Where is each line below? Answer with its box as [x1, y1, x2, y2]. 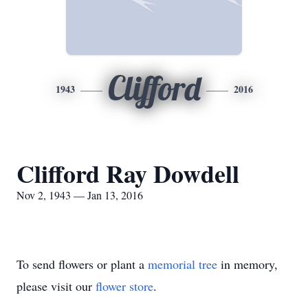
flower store [96, 278, 153, 294]
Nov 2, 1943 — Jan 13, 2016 [16, 188, 143, 202]
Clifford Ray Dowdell [16, 155, 239, 191]
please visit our [16, 278, 96, 294]
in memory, [217, 256, 278, 272]
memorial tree [148, 256, 217, 272]
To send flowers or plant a [16, 256, 148, 272]
